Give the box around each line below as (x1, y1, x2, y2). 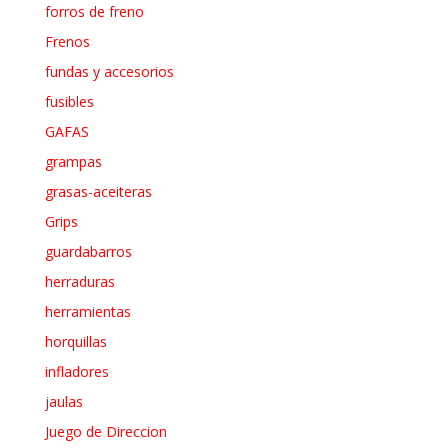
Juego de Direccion (44, 421, 167, 441)
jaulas (44, 391, 83, 411)
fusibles (44, 91, 94, 111)
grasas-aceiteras (44, 181, 152, 201)
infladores (44, 361, 109, 381)
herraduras (44, 271, 115, 291)
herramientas (44, 301, 131, 321)
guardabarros (44, 241, 132, 261)
